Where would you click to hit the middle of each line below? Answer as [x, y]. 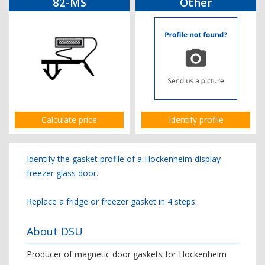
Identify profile [196, 120]
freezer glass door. [62, 173]
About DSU [55, 231]
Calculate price [69, 120]
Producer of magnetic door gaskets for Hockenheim [127, 254]
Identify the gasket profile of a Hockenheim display [124, 159]
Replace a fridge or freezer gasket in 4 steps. [112, 201]
